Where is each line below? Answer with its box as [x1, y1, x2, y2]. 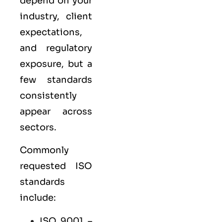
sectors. [20, 121, 56, 133]
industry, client [20, 10, 92, 22]
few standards [20, 74, 92, 85]
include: [20, 192, 56, 204]
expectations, [20, 26, 82, 38]
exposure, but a [20, 58, 92, 69]
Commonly [20, 145, 69, 156]
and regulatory [20, 42, 92, 54]
